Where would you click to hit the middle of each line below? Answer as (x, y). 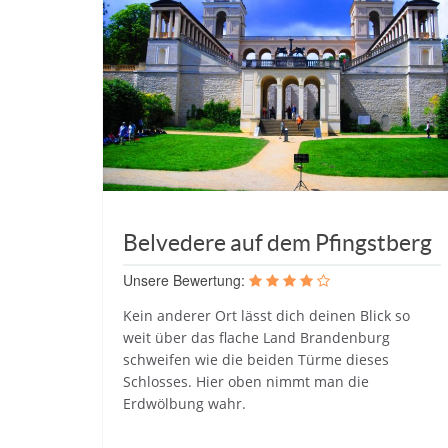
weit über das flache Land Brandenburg (256, 337)
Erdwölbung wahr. (184, 403)
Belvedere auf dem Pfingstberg (277, 242)
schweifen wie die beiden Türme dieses (256, 359)
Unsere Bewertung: (184, 279)
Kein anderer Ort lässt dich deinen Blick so (266, 315)
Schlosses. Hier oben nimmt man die (246, 381)
